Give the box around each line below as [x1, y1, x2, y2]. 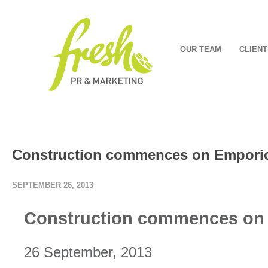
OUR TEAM [180, 45, 221, 54]
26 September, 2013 [24, 244, 152, 260]
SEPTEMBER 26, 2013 [12, 181, 93, 190]
